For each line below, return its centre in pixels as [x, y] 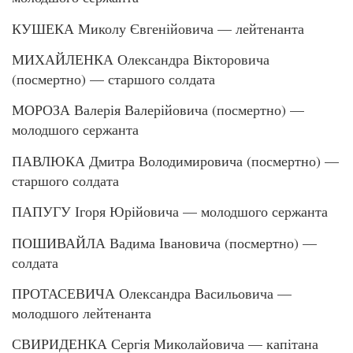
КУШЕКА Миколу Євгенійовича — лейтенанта [158, 28]
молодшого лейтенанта [82, 313]
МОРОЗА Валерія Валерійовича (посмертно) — [158, 110]
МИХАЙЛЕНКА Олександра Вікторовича [141, 59]
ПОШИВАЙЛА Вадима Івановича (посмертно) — [164, 242]
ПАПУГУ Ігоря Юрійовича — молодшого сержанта [170, 212]
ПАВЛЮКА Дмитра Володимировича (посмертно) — [175, 160]
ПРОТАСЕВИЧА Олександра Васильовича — [152, 294]
